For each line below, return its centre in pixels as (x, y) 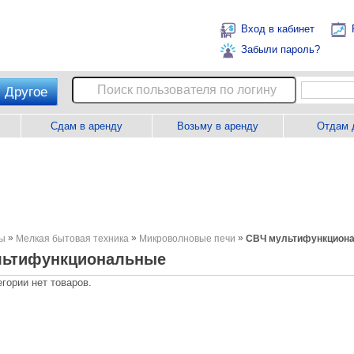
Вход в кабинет (278, 29)
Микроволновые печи (187, 239)
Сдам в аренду (87, 126)
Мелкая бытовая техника (72, 239)
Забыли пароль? (281, 50)
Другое (26, 92)
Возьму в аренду (218, 126)
